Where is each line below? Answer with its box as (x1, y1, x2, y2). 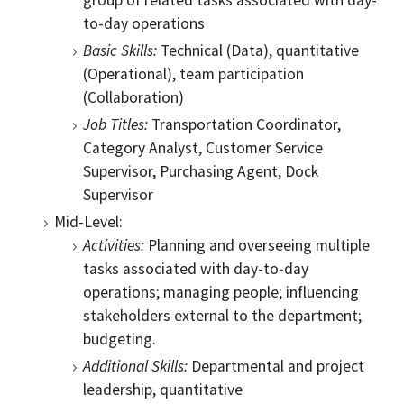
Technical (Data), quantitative (157, 41, 359, 60)
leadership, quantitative (83, 380, 243, 399)
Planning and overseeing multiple (144, 235, 370, 255)
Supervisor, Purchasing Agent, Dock (83, 161, 318, 181)
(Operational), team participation (83, 64, 304, 84)
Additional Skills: (83, 356, 188, 376)
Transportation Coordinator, (148, 115, 341, 134)
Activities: (83, 235, 144, 255)
